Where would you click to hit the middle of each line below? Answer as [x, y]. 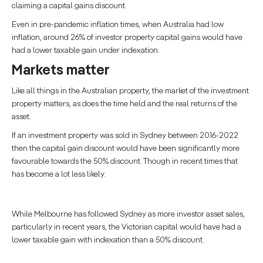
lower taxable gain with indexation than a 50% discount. [108, 240]
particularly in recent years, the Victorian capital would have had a [127, 227]
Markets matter [61, 71]
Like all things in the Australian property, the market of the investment [130, 91]
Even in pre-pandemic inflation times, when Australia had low [118, 24]
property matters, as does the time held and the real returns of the [124, 104]
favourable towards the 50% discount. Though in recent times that [125, 162]
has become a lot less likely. [58, 175]
